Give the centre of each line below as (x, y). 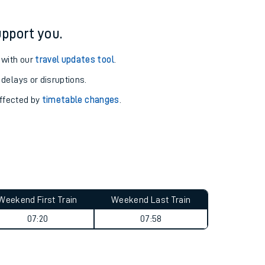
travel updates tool (75, 60)
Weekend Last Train (151, 200)
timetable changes (80, 100)
